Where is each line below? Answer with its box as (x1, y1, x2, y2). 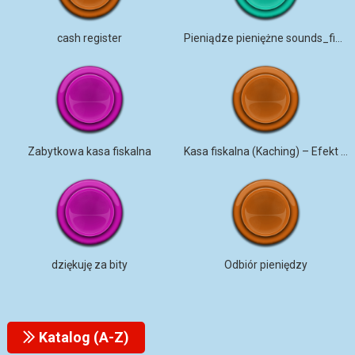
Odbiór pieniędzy (223, 258, 307, 271)
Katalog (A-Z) (35, 329, 129, 345)
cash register (56, 32, 122, 44)
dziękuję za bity (51, 258, 128, 271)
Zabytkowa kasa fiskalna (27, 145, 151, 158)
